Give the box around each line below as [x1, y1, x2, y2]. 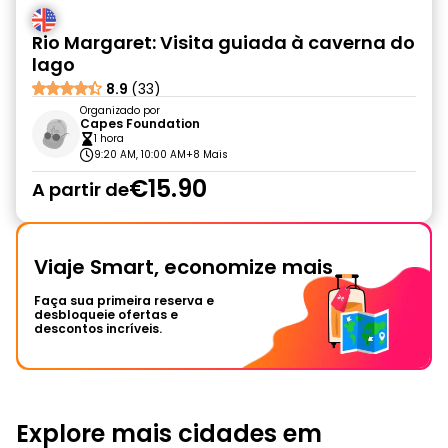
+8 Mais [186, 147, 228, 162]
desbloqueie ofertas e [34, 306, 178, 323]
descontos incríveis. [34, 320, 162, 337]
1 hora [94, 131, 124, 146]
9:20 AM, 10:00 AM [94, 147, 186, 162]
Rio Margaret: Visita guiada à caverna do [32, 30, 415, 55]
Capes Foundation [80, 115, 200, 132]
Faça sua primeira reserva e [34, 292, 214, 309]
